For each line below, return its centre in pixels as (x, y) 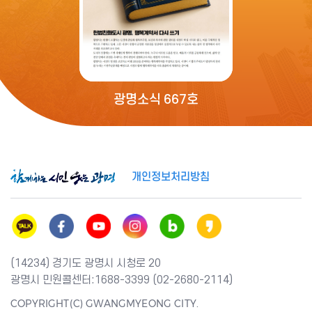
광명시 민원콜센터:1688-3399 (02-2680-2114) (122, 280)
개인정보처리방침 (171, 177)
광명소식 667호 (156, 100)
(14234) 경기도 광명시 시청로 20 (86, 263)
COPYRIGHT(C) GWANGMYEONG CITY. (105, 303)
